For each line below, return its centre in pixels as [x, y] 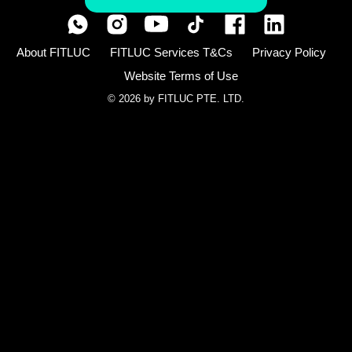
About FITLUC [53, 52]
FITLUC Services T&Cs [171, 52]
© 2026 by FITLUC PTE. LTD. [176, 98]
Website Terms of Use [181, 75]
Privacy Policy [289, 52]
